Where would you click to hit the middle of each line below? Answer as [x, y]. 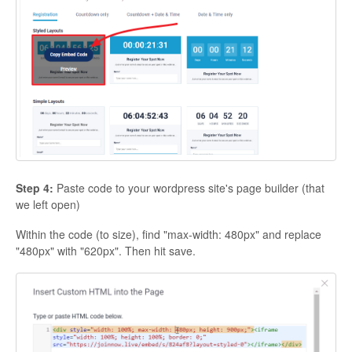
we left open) [48, 204]
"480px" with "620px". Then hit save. [106, 250]
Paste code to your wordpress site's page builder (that [189, 187]
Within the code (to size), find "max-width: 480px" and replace [169, 234]
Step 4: [35, 187]
